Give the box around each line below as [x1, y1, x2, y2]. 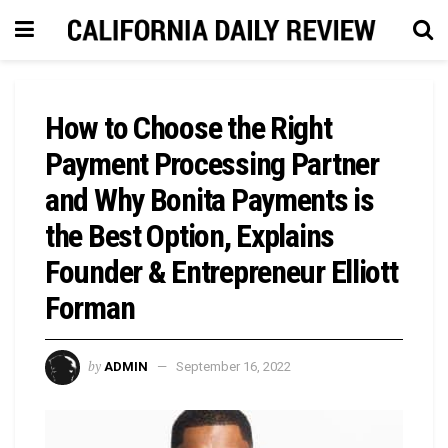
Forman [45, 289, 135, 327]
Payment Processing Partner [45, 145, 379, 183]
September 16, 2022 [176, 358, 291, 374]
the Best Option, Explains [45, 217, 334, 255]
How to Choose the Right [45, 109, 332, 147]
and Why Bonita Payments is [45, 181, 374, 219]
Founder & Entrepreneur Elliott [45, 253, 398, 291]
